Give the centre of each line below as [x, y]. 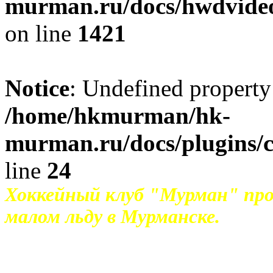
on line [41, 33]
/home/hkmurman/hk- [118, 115]
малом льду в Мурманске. [112, 217]
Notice [37, 88]
